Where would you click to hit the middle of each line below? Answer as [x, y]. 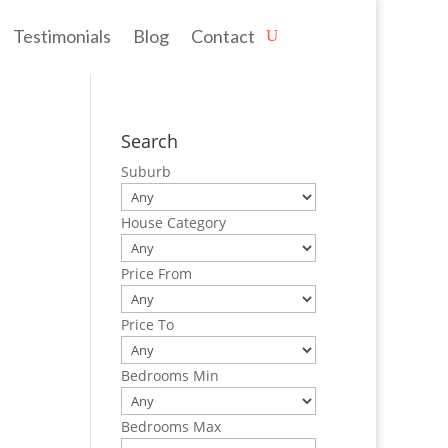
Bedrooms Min [169, 375]
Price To [147, 324]
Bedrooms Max [170, 426]
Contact [223, 36]
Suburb [145, 171]
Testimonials [62, 36]
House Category [173, 222]
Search [149, 141]
